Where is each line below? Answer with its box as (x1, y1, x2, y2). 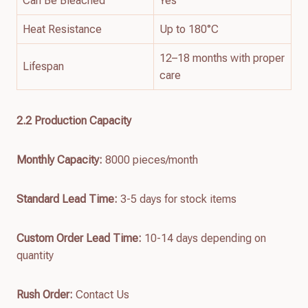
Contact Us (73, 287, 129, 301)
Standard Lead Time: (16, 192, 118, 206)
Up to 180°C (159, 22, 219, 36)
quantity (16, 248, 54, 262)
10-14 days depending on (142, 231, 266, 245)
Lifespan (23, 59, 64, 73)
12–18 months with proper (159, 51, 285, 65)
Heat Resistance (23, 22, 102, 36)
